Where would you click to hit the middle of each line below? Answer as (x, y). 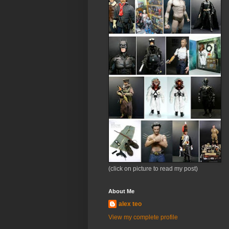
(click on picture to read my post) (153, 169)
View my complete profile (143, 217)
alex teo (130, 204)
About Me (121, 191)
